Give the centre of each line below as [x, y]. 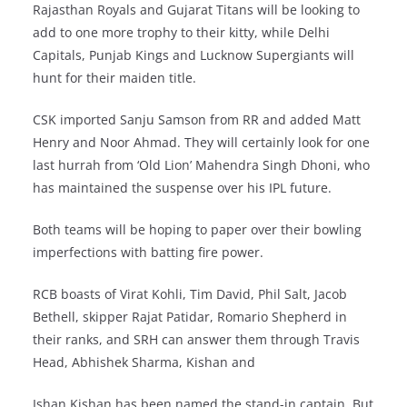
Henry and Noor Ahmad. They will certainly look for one [201, 142]
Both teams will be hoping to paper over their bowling [197, 229]
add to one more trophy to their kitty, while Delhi [181, 32]
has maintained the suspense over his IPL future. [182, 188]
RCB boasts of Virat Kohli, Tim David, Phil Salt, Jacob [190, 294]
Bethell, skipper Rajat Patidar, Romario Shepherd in [190, 317]
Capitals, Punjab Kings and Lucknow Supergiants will [194, 55]
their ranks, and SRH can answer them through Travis [196, 339]
